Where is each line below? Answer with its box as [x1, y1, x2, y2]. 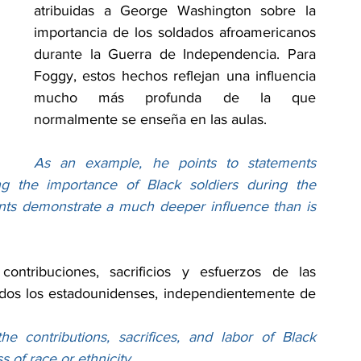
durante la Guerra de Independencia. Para [34, 46, 316, 63]
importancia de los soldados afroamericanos [34, 24, 316, 41]
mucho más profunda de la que [34, 89, 316, 106]
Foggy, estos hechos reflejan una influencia [34, 68, 316, 85]
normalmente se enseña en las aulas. [34, 111, 267, 128]
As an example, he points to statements [34, 155, 316, 172]
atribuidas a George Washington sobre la [34, 2, 316, 19]
